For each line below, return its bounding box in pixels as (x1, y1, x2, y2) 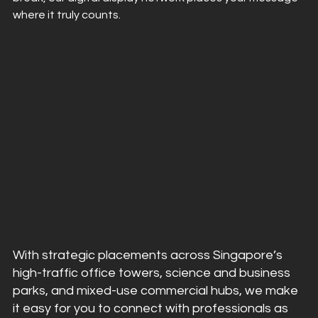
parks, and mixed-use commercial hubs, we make (13, 283, 301, 297)
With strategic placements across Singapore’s (13, 248, 285, 262)
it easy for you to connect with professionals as (13, 301, 291, 315)
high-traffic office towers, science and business (13, 265, 293, 280)
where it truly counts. (13, 9, 121, 21)
